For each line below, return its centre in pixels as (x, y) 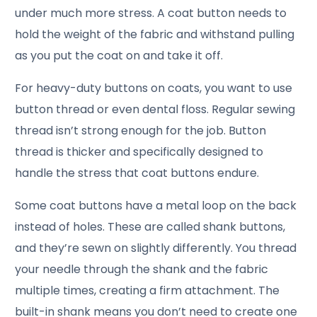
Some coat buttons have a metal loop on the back (156, 206)
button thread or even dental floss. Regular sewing (155, 110)
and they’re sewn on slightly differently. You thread (156, 248)
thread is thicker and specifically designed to (139, 152)
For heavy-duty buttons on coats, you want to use (154, 88)
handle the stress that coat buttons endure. (137, 173)
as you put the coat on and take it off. (119, 56)
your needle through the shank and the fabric (142, 270)
